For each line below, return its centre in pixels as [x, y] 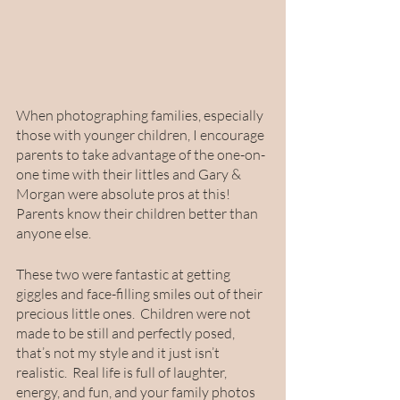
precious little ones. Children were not [135, 314]
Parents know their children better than [138, 214]
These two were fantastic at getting [125, 275]
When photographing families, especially [141, 116]
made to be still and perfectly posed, [127, 333]
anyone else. [56, 233]
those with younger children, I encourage [142, 135]
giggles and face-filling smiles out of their [141, 294]
